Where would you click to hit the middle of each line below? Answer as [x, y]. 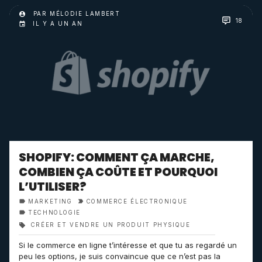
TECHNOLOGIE [54, 213]
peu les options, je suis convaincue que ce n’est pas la [120, 256]
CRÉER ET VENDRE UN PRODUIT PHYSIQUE [109, 225]
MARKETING [50, 201]
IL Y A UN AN [58, 24]
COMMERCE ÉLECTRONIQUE [137, 201]
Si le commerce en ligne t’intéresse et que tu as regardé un [128, 245]
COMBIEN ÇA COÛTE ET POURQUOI [118, 172]
